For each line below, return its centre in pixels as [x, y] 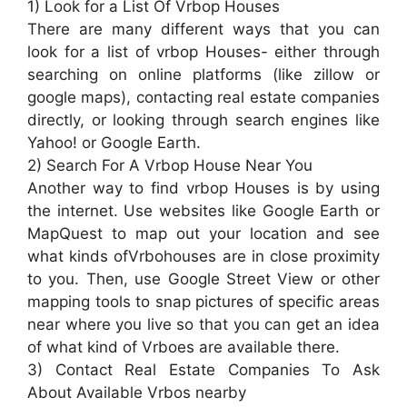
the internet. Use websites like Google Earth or [203, 211]
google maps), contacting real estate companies [203, 98]
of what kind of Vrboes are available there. [184, 347]
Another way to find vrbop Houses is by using [203, 189]
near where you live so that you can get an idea [203, 325]
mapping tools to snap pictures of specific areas [203, 302]
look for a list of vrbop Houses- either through [203, 52]
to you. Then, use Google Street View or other [203, 279]
